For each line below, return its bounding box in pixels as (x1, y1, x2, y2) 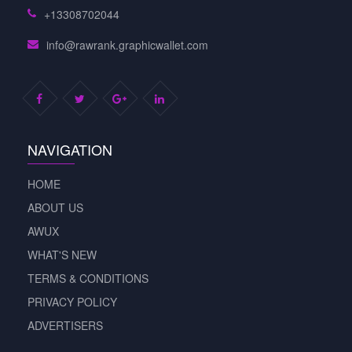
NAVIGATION (27, 139, 112, 160)
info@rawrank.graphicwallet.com (46, 37, 208, 53)
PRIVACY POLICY (27, 294, 117, 310)
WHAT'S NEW (27, 247, 97, 263)
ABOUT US (27, 200, 83, 216)
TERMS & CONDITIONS (27, 270, 148, 287)
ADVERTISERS (27, 317, 103, 334)
